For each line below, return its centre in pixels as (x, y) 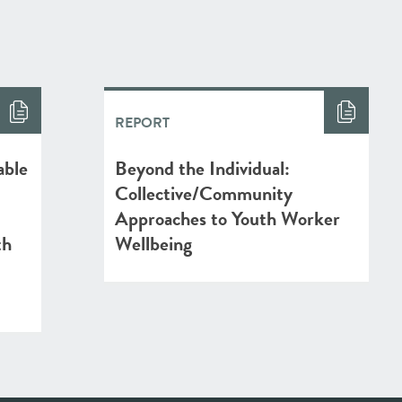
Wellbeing (153, 244)
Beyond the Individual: (202, 168)
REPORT (142, 123)
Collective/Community (204, 193)
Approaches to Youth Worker (227, 218)
